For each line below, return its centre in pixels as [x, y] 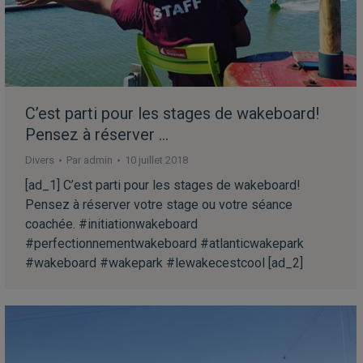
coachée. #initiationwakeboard [111, 224]
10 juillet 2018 [156, 160]
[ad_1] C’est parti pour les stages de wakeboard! [163, 185]
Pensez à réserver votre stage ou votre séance [159, 205]
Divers [40, 160]
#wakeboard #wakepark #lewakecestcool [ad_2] [164, 263]
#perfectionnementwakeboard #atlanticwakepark [164, 243]
